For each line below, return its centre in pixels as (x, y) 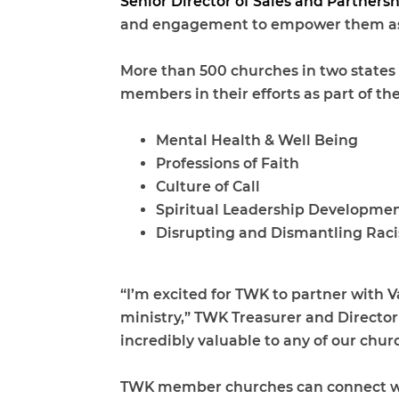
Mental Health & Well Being (257, 140)
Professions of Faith (228, 163)
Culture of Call (208, 186)
